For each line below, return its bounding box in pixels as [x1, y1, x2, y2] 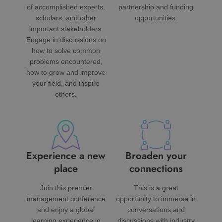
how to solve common [32, 47, 101, 55]
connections [129, 162, 183, 176]
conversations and [127, 206, 185, 214]
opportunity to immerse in [116, 195, 196, 203]
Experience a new [26, 149, 106, 164]
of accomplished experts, [27, 3, 106, 11]
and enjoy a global [37, 206, 95, 214]
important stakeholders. [29, 25, 103, 33]
